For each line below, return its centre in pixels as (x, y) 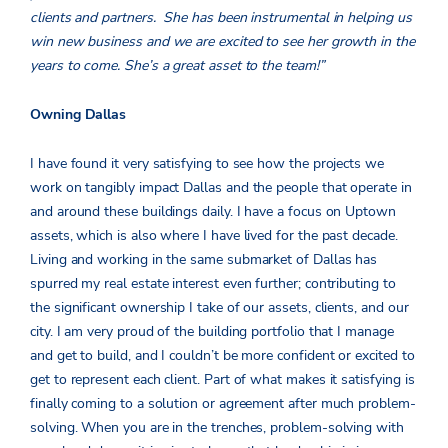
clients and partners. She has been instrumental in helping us (221, 18)
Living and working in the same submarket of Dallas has (204, 260)
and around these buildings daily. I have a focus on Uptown (213, 212)
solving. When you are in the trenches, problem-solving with (217, 428)
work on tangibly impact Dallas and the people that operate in (221, 188)
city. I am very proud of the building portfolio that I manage (212, 332)
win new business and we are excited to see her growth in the (222, 42)
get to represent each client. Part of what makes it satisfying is (222, 380)
